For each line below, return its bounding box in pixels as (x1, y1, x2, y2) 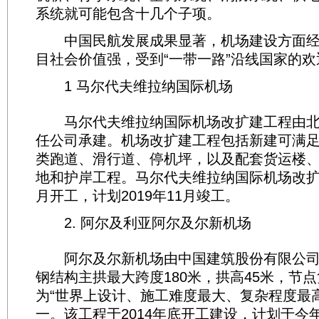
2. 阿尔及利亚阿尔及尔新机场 (36, 215, 251, 231)
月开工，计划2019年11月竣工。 (36, 188, 239, 204)
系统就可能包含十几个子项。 (36, 6, 221, 21)
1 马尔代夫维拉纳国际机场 (36, 78, 233, 94)
